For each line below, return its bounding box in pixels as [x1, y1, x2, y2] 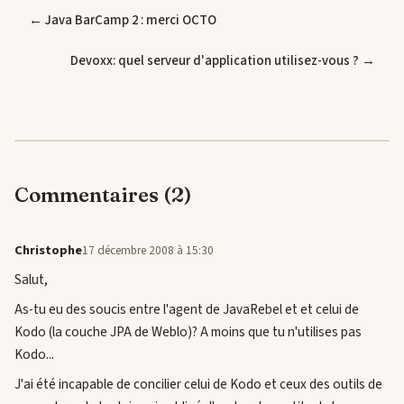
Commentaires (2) [14, 182, 192, 208]
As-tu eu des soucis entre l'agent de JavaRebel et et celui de [14, 298, 359, 319]
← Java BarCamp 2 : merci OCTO [29, 10, 216, 30]
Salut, [14, 269, 48, 289]
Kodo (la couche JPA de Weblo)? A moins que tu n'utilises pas [14, 321, 362, 342]
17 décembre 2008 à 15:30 [82, 242, 214, 259]
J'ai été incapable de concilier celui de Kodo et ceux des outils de [14, 373, 382, 394]
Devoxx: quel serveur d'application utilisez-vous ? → [70, 51, 375, 71]
